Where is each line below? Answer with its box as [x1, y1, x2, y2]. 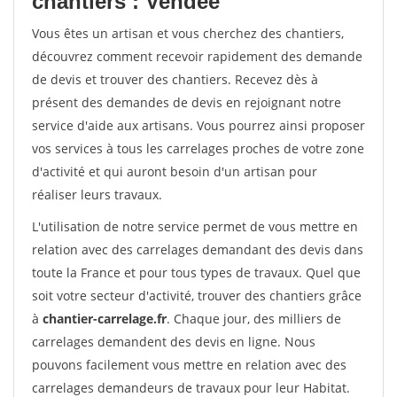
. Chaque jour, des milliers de [167, 310, 341, 327]
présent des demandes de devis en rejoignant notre [32, 94, 341, 111]
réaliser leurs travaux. [32, 186, 162, 203]
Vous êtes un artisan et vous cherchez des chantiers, [32, 25, 344, 42]
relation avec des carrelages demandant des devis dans [32, 241, 363, 258]
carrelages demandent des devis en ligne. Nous [32, 333, 315, 350]
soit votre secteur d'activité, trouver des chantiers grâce [32, 287, 362, 304]
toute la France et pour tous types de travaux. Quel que [32, 264, 361, 281]
